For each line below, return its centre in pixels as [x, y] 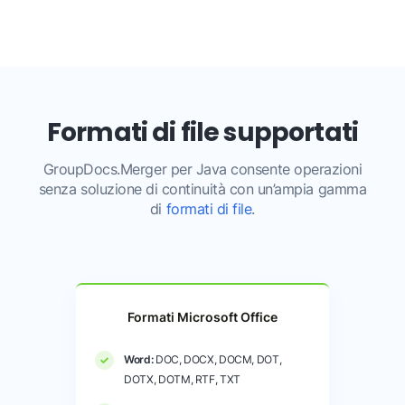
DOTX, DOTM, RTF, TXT [182, 379]
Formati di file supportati [202, 132]
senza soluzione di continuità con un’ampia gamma [202, 189]
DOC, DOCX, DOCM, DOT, [217, 359]
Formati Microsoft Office [202, 316]
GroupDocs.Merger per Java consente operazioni [202, 169]
